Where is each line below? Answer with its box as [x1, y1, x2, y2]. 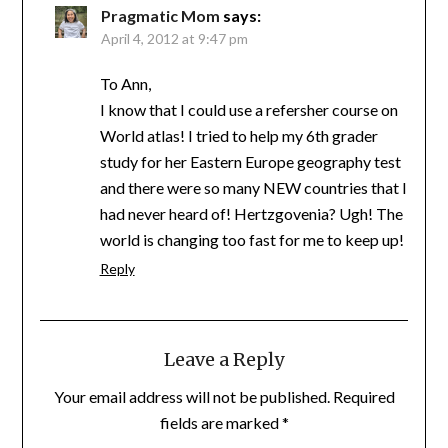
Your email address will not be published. [53, 386, 330, 406]
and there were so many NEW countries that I [99, 177, 407, 197]
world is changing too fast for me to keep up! [99, 229, 404, 249]
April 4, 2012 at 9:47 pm [100, 29, 248, 47]
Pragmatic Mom [100, 5, 220, 25]
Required [332, 386, 395, 406]
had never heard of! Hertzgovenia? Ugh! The [99, 203, 403, 223]
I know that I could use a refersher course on [99, 99, 398, 119]
